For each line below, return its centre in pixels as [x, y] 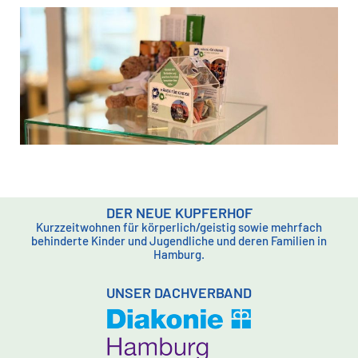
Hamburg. [179, 255]
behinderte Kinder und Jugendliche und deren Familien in [179, 241]
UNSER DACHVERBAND [179, 293]
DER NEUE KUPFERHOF [179, 213]
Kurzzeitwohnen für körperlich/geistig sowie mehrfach [179, 227]
